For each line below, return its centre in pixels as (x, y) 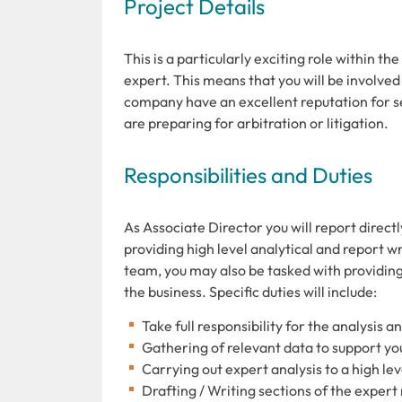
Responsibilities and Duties (248, 175)
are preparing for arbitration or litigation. (256, 122)
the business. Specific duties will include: (250, 291)
